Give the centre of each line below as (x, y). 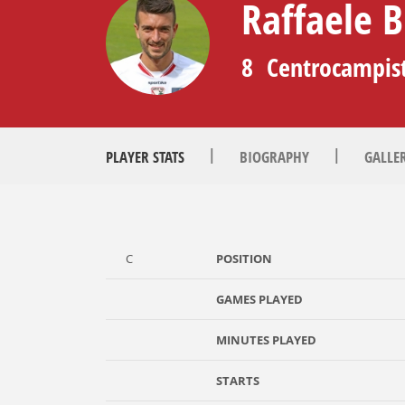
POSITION (244, 259)
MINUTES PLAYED (266, 340)
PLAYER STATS (145, 157)
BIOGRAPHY (274, 157)
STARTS (238, 381)
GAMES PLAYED (259, 299)
